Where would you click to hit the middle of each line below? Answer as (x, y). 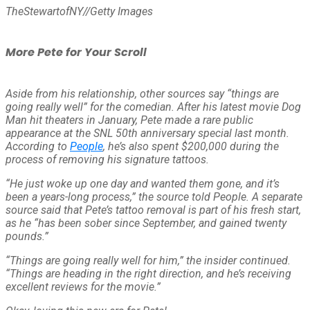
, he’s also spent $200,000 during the (191, 146)
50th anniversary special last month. (202, 133)
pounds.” (27, 236)
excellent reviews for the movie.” (83, 286)
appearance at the (49, 133)
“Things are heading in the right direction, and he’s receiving (148, 273)
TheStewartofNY (44, 12)
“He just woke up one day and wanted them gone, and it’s (143, 183)
